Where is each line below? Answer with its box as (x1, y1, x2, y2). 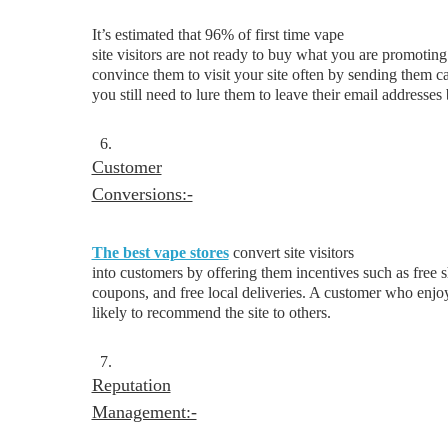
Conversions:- (91, 184, 193, 204)
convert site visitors (228, 244, 354, 261)
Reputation (91, 375, 171, 395)
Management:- (91, 402, 197, 422)
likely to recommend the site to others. (91, 304, 331, 321)
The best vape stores (91, 244, 229, 261)
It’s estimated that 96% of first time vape (91, 26, 344, 43)
